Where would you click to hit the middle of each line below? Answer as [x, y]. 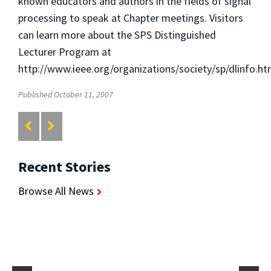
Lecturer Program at [65, 51]
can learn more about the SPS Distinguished [117, 34]
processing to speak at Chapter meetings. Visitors [131, 18]
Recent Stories [64, 166]
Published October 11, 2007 [66, 94]
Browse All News [56, 191]
